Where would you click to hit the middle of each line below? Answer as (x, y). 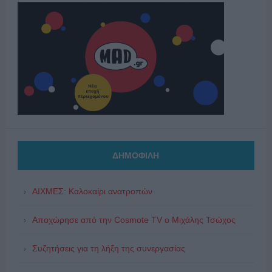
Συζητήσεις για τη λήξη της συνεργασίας (108, 248)
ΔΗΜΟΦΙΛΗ (136, 155)
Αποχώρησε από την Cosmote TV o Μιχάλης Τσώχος (134, 219)
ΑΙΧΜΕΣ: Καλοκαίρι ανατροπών (92, 191)
